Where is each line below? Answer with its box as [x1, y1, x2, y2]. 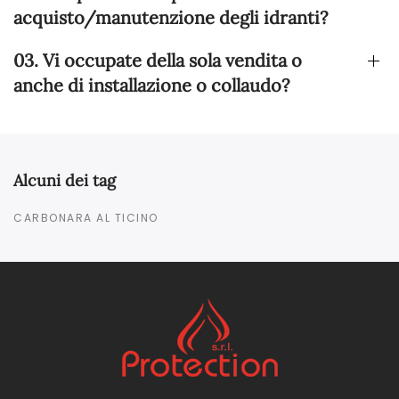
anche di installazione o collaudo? [13, 73, 289, 96]
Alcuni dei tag [13, 169, 116, 191]
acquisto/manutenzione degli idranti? [13, 5, 328, 28]
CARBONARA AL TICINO [13, 209, 159, 225]
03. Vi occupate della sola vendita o [13, 48, 302, 71]
